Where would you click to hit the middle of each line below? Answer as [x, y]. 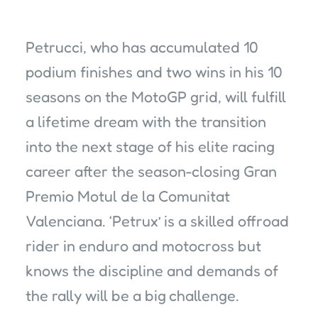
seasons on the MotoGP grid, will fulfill [156, 97]
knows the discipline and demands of [152, 271]
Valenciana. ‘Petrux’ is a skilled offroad [157, 221]
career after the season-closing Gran [151, 171]
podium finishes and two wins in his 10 [154, 72]
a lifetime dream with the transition [146, 122]
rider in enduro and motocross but [143, 246]
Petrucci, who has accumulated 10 [142, 47]
